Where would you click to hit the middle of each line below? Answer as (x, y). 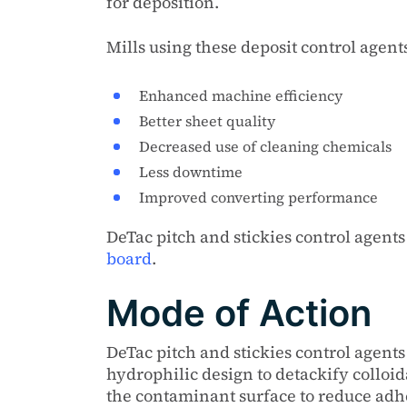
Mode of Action (239, 313)
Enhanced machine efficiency (241, 95)
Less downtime (191, 172)
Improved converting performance (258, 197)
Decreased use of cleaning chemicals (265, 146)
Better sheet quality (207, 121)
